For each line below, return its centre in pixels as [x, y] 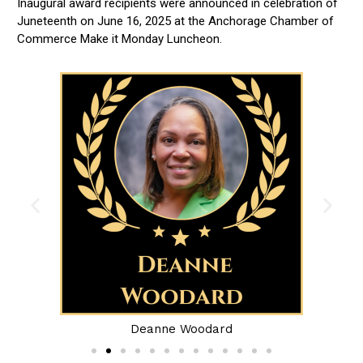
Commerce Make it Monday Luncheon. [122, 39]
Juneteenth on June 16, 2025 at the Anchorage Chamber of [176, 21]
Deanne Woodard [182, 329]
